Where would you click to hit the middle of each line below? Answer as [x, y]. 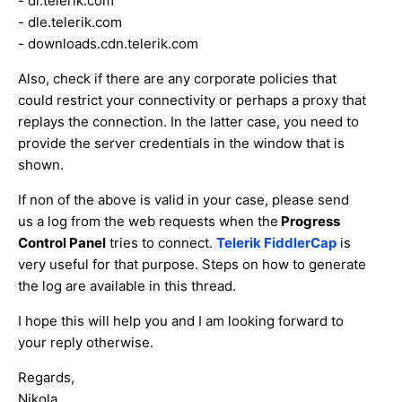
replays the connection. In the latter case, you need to [188, 122]
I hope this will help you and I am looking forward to [181, 321]
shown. [41, 165]
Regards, [46, 378]
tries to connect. [161, 243]
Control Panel [62, 243]
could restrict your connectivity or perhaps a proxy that [192, 100]
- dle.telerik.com [70, 22]
